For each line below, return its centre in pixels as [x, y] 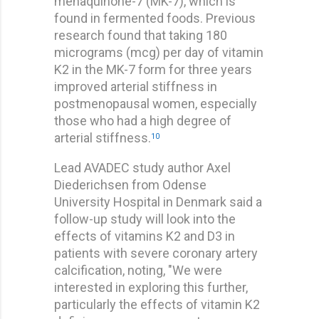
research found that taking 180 [141, 35]
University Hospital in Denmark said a [158, 202]
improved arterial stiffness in [136, 86]
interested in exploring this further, [151, 287]
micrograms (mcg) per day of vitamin [159, 52]
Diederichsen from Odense [130, 184]
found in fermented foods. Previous [155, 18]
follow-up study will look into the [145, 219]
